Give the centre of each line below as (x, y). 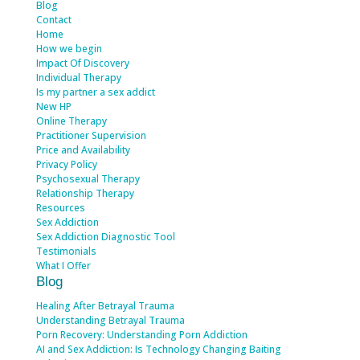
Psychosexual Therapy (88, 179)
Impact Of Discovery (82, 63)
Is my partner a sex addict (95, 92)
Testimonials (66, 252)
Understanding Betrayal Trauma (110, 321)
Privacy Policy (66, 165)
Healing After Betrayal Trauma (105, 306)
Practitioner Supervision (91, 136)
